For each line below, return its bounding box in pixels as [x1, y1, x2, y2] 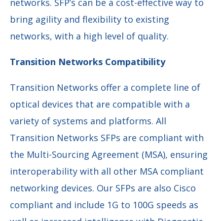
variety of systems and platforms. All [10, 115, 166, 127]
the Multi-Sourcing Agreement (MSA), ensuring [10, 148, 208, 161]
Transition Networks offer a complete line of [10, 81, 200, 94]
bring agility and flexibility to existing [10, 13, 169, 26]
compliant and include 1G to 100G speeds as [10, 199, 198, 211]
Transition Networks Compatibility [10, 56, 165, 68]
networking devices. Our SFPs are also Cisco [10, 182, 196, 194]
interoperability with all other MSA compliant [10, 165, 204, 178]
